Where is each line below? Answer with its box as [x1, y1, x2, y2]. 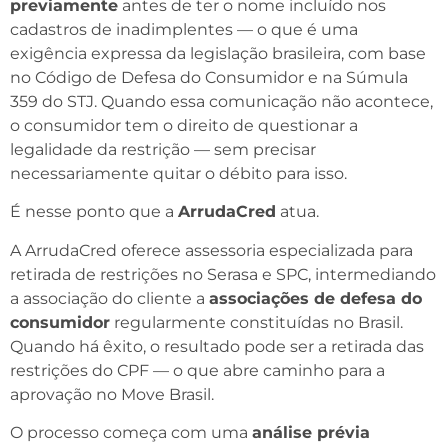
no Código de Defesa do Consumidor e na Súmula [10, 67, 408, 87]
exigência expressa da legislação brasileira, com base [10, 43, 426, 63]
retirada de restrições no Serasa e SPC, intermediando [10, 264, 436, 284]
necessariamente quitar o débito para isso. [10, 163, 347, 183]
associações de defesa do [209, 288, 422, 308]
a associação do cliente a [10, 288, 209, 308]
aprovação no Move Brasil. [10, 384, 214, 404]
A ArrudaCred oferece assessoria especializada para [10, 240, 413, 260]
